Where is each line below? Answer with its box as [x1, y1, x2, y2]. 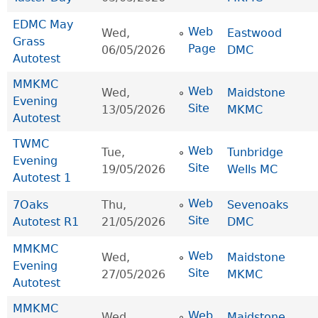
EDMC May [13, 18, 73, 32]
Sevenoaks [227, 198, 288, 212]
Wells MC [227, 163, 278, 177]
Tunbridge [227, 146, 283, 160]
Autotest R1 [13, 215, 79, 229]
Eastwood [227, 26, 282, 40]
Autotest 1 [13, 171, 71, 185]
